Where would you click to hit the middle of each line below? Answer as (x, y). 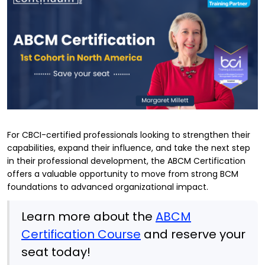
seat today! (56, 252)
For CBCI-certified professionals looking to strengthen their (129, 135)
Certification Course (81, 234)
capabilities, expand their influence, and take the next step (129, 148)
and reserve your (193, 234)
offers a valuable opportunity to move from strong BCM (123, 174)
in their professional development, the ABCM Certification (126, 161)
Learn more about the (88, 216)
